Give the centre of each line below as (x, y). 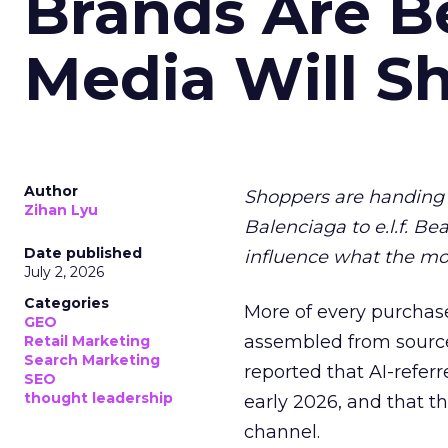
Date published (83, 253)
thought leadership (98, 398)
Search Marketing (92, 360)
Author (51, 191)
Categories (66, 303)
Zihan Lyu (61, 210)
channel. (282, 432)
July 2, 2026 (64, 272)
